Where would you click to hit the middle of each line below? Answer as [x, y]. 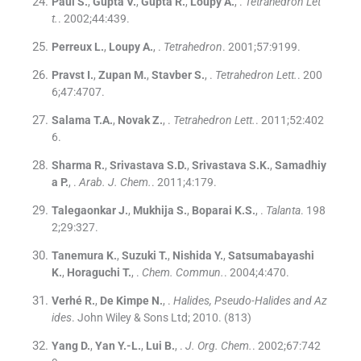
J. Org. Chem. [218, 346]
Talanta [283, 211]
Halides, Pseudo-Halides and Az [250, 301]
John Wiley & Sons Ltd [132, 318]
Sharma [71, 166]
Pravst [68, 75]
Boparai [212, 211]
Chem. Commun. [183, 273]
